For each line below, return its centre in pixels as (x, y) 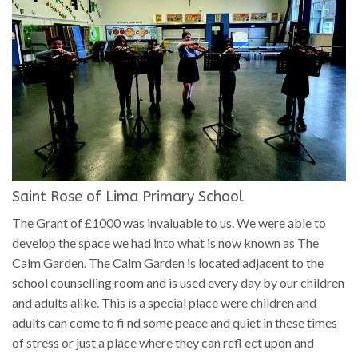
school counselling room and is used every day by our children (178, 282)
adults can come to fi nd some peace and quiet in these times (175, 322)
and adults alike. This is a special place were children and (164, 302)
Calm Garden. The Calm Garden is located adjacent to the (168, 262)
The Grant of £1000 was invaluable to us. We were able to (169, 222)
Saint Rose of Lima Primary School (128, 196)
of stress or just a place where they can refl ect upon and (163, 342)
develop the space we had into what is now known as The (165, 242)
